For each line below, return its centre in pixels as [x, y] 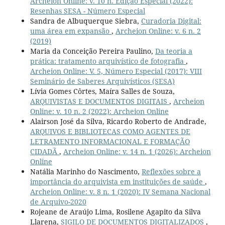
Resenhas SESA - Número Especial [87, 11]
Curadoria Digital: [171, 21]
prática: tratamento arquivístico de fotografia [108, 61]
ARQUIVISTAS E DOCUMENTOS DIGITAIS [99, 101]
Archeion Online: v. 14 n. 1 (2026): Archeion [137, 152]
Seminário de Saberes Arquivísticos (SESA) [102, 81]
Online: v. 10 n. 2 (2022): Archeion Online [99, 111]
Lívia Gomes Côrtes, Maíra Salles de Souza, [102, 91]
